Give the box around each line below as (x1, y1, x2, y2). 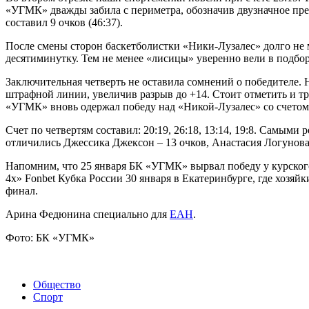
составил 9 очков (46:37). (6, 17, 123, 29)
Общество (33, 279, 81, 291)
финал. (6, 185, 38, 197)
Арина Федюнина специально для (6, 208, 170, 221)
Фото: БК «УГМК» (6, 232, 94, 244)
